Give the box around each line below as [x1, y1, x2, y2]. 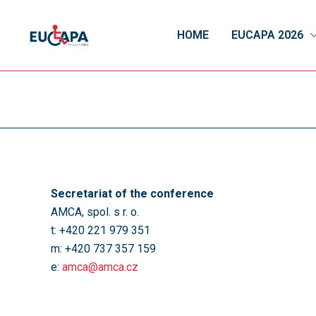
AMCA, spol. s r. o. [51, 205, 139, 219]
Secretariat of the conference [51, 187, 214, 200]
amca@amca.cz [62, 260, 138, 274]
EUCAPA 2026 [231, 28, 303, 42]
